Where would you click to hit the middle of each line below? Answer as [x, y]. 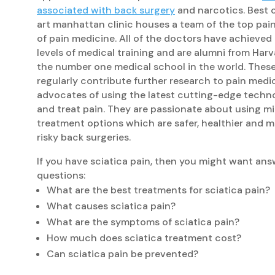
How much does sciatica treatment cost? [144, 238]
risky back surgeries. [84, 137]
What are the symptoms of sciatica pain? [143, 222]
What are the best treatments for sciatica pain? [158, 190]
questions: [61, 175]
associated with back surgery [106, 10]
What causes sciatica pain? [111, 206]
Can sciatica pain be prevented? [122, 254]
